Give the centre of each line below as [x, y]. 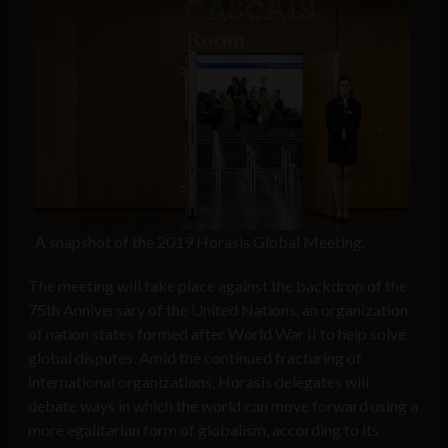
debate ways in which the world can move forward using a [223, 406]
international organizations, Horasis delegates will [198, 382]
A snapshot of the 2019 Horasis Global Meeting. [200, 242]
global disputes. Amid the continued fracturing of [195, 358]
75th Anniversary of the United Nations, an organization [218, 310]
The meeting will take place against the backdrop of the [217, 286]
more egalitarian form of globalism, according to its [203, 430]
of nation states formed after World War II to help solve [217, 334]
